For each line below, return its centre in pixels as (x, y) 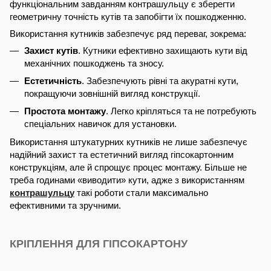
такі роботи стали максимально (141, 192)
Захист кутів (51, 50)
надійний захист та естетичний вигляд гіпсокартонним (122, 154)
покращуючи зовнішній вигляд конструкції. (112, 93)
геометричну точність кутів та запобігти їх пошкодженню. (128, 16)
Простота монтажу (65, 111)
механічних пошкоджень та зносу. (94, 63)
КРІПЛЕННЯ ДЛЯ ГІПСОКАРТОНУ (100, 244)
